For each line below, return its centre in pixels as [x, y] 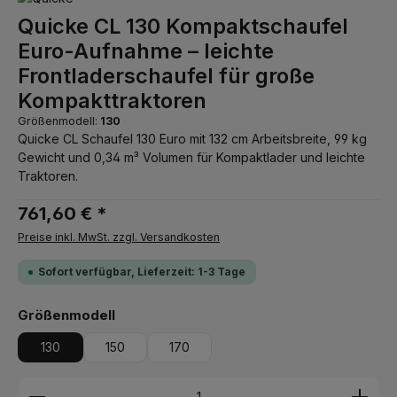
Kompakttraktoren [112, 101]
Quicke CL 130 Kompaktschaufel [183, 26]
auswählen [152, 315]
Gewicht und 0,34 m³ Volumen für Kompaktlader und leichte [191, 157]
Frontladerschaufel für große [166, 76]
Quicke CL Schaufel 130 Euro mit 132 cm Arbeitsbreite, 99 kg [192, 139]
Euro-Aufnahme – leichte [146, 51]
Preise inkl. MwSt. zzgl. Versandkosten [119, 237]
